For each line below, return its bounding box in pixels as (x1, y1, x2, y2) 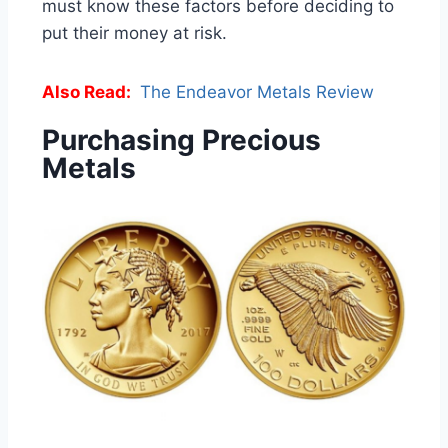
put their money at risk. (42, 23, 227, 44)
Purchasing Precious (42, 123, 321, 158)
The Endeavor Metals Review (140, 82, 374, 103)
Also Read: (42, 82, 135, 103)
